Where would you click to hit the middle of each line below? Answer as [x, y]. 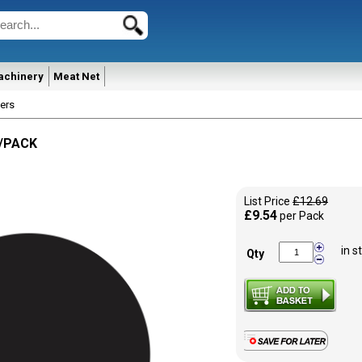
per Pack [302, 216]
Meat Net [76, 76]
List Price [268, 201]
